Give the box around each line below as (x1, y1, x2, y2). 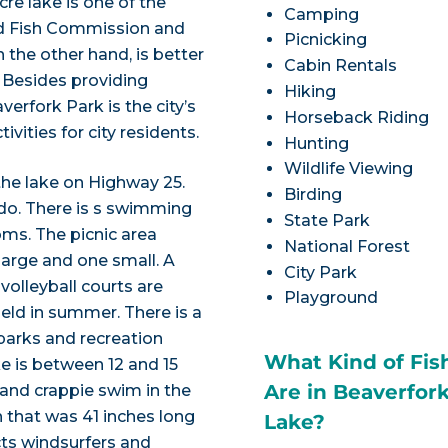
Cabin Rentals (284, 56, 398, 76)
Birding (284, 185, 343, 205)
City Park (284, 262, 358, 282)
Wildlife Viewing (284, 159, 414, 179)
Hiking (284, 82, 337, 102)
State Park (284, 211, 371, 230)
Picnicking (284, 30, 368, 50)
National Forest (284, 236, 411, 256)
